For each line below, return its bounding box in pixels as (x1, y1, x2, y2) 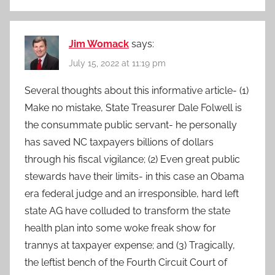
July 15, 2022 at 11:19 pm (69, 58, 166, 68)
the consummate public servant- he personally (25, 118, 237, 131)
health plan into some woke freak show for (25, 222, 216, 234)
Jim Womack (69, 38, 129, 50)
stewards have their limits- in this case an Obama (25, 170, 244, 182)
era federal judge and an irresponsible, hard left (25, 187, 239, 199)
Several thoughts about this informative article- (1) (25, 84, 249, 96)
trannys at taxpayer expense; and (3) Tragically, (25, 239, 235, 251)
